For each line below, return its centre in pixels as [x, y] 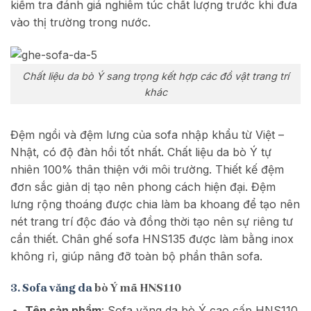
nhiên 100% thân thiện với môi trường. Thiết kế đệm [147, 169]
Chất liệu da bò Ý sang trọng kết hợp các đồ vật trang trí [155, 76]
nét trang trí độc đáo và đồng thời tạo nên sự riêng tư [152, 221]
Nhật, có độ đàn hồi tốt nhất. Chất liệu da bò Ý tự [141, 152]
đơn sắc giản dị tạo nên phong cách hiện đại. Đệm [143, 186]
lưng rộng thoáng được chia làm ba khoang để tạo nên [155, 204]
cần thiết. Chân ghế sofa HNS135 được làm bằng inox [152, 238]
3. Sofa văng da [51, 288]
